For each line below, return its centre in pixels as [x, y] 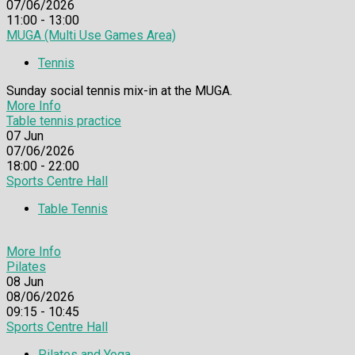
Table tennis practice [64, 120]
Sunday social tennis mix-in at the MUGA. [119, 90]
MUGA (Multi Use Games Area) [91, 35]
